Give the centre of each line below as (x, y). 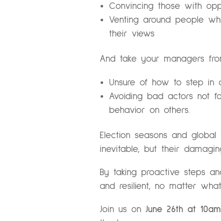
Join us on (122, 209)
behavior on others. (149, 110)
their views (131, 34)
